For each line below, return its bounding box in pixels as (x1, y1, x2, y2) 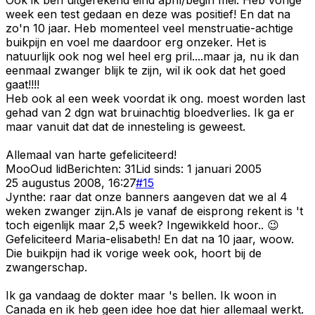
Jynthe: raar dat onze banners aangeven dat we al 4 (6, 189, 288, 204)
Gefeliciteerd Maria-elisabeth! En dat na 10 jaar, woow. (6, 231, 294, 246)
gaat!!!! (6, 77, 39, 91)
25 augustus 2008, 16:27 (6, 175, 136, 190)
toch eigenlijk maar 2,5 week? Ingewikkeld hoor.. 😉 (6, 217, 279, 232)
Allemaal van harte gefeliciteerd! (6, 147, 176, 162)
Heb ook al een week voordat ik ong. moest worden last (6, 91, 305, 105)
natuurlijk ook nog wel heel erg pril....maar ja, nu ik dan (6, 49, 299, 63)
